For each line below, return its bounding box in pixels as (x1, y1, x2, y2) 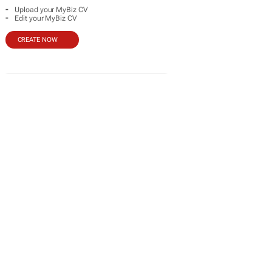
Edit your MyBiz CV (15, 14, 77, 22)
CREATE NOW (17, 36, 58, 44)
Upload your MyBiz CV (15, 5, 88, 14)
